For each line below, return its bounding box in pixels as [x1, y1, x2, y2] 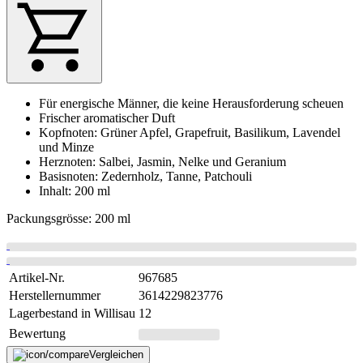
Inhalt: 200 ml [39, 183, 110, 198]
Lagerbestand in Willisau [9, 305, 135, 320]
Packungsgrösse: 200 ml [6, 211, 130, 225]
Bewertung [9, 326, 66, 340]
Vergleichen [89, 348, 143, 361]
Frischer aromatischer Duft [39, 110, 175, 125]
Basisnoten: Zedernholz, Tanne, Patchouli [39, 169, 252, 183]
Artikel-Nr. [9, 270, 65, 284]
